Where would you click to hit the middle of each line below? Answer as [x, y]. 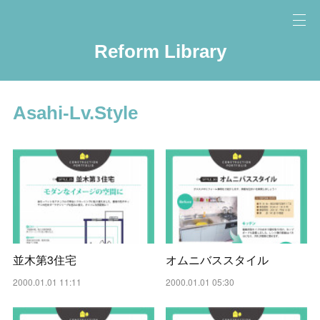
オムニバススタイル [217, 259]
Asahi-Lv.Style [76, 113]
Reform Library [160, 51]
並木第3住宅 [45, 259]
